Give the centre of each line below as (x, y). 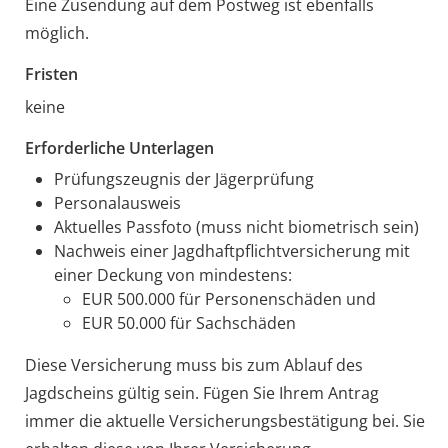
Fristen (51, 73)
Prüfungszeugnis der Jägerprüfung (183, 178)
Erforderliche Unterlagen (119, 147)
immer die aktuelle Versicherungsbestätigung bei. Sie (224, 420)
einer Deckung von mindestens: (172, 274)
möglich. (56, 32)
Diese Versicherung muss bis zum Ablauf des (193, 364)
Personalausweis (117, 202)
